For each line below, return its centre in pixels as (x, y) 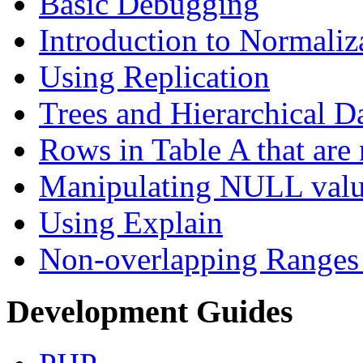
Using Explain (131, 223)
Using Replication (154, 77)
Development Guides (150, 311)
